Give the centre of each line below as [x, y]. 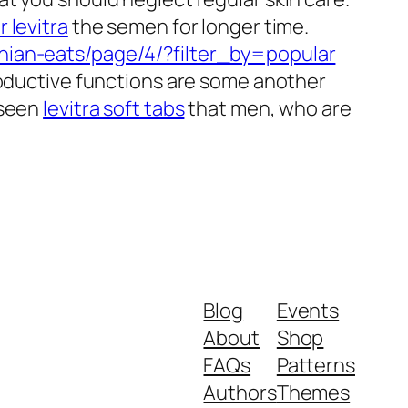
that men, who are [268, 109]
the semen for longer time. [189, 27]
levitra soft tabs [114, 109]
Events [308, 311]
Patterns [316, 366]
